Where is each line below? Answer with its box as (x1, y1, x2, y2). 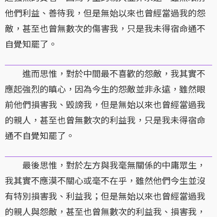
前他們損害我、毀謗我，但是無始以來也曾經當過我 (5, 98, 205, 111)
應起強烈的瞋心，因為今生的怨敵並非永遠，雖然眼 (5, 82, 205, 95)
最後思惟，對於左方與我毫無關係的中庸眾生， (5, 158, 205, 171)
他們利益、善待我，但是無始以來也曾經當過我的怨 (5, 6, 205, 19)
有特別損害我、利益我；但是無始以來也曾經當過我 (5, 189, 205, 202)
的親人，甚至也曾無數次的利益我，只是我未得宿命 (5, 113, 205, 126)
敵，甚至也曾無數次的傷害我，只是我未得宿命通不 (5, 22, 205, 35)
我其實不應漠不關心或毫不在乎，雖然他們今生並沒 (5, 174, 205, 187)
